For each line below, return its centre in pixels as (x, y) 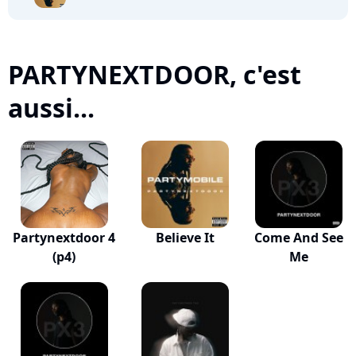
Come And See (299, 238)
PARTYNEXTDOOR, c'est (155, 74)
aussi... (51, 108)
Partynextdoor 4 (64, 238)
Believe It (185, 238)
